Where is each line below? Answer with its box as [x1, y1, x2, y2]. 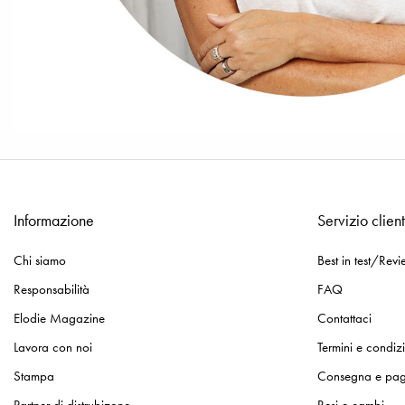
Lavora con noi [14, 338, 92, 357]
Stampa [14, 367, 54, 386]
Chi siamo [14, 251, 66, 270]
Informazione [14, 210, 94, 231]
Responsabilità [14, 280, 89, 299]
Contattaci [317, 309, 372, 328]
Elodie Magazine [14, 309, 105, 328]
